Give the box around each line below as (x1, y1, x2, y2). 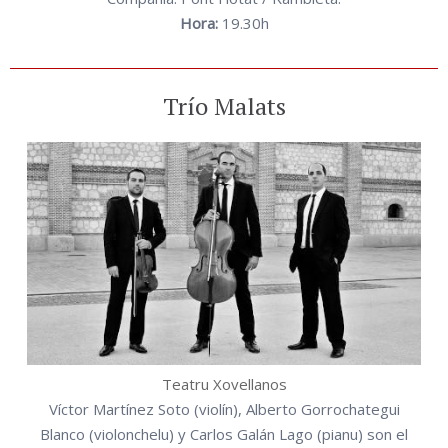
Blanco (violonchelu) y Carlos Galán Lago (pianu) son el (40, 424, 408, 445)
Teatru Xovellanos (161, 374, 287, 395)
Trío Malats (162, 90, 286, 123)
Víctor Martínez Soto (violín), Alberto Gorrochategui (48, 399, 400, 420)
